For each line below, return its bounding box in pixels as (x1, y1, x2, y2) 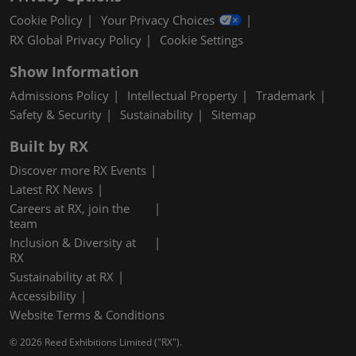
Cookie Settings (160, 31, 243, 48)
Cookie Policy (10, 11, 83, 28)
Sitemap (211, 106, 256, 122)
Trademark (256, 87, 315, 103)
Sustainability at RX (10, 268, 114, 284)
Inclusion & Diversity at (10, 234, 136, 250)
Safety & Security (10, 106, 102, 122)
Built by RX (10, 136, 88, 156)
